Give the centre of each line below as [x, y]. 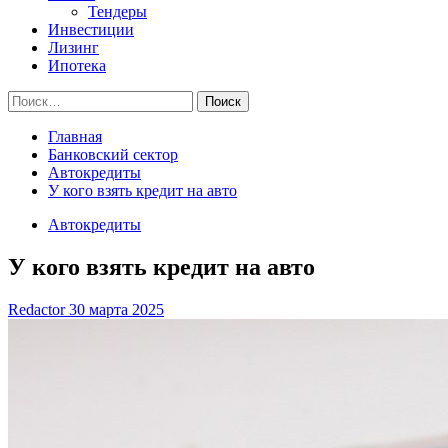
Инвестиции [91, 29]
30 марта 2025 [116, 309]
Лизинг [73, 47]
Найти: [31, 98]
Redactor [38, 309]
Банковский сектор [113, 154]
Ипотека [77, 65]
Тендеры [117, 11]
